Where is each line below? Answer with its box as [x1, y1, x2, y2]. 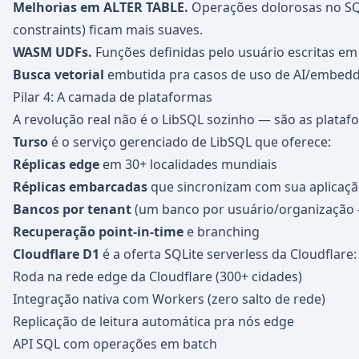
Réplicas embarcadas [13, 178, 147, 196]
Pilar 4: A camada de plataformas [13, 88, 212, 106]
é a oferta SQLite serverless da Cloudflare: [99, 245, 357, 263]
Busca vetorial [13, 66, 104, 83]
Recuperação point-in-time [13, 223, 184, 240]
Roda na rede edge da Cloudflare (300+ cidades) [13, 268, 302, 285]
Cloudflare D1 [13, 245, 99, 263]
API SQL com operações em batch [13, 335, 217, 353]
